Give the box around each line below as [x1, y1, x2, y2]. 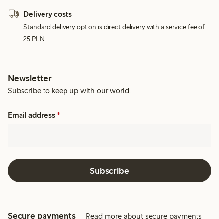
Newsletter [8, 73, 52, 84]
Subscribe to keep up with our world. [8, 86, 131, 96]
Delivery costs [23, 9, 72, 19]
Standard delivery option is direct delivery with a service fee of [23, 23, 205, 32]
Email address [8, 110, 56, 120]
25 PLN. [23, 35, 46, 44]
